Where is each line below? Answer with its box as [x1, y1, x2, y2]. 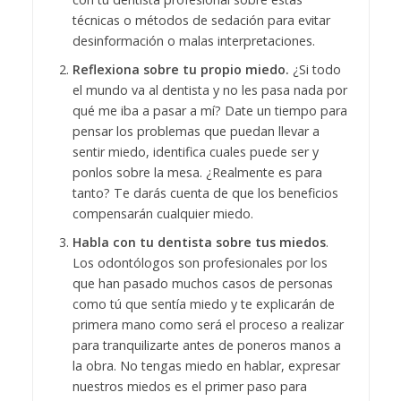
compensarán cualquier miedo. [72, 204, 253, 222]
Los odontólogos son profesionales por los [72, 253, 328, 271]
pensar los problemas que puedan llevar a [72, 122, 320, 140]
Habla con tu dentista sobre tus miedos [72, 233, 326, 251]
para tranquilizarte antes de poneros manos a [72, 336, 341, 354]
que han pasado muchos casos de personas [72, 274, 333, 292]
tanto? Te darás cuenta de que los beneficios [72, 183, 338, 201]
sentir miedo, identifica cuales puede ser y [72, 142, 319, 160]
